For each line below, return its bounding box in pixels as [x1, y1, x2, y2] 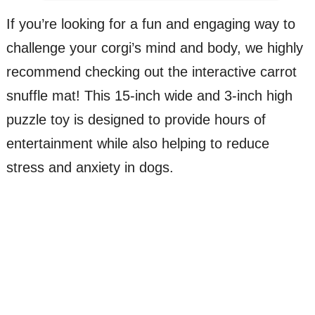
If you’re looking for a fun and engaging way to [6, 15, 295, 32]
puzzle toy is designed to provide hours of [6, 111, 266, 127]
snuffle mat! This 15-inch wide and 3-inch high [6, 87, 292, 103]
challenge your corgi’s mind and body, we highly [6, 39, 303, 56]
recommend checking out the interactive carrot [6, 63, 297, 79]
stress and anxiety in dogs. [6, 159, 174, 175]
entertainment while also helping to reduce [6, 135, 269, 151]
